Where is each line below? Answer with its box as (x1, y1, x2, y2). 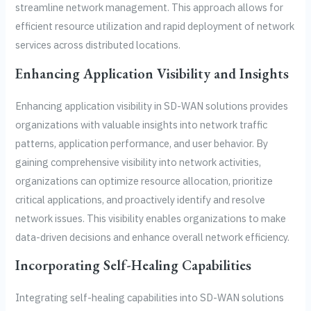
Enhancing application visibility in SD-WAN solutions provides (15, 99, 289, 112)
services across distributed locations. (15, 38, 181, 52)
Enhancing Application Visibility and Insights (15, 64, 289, 83)
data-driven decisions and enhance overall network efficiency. (15, 230, 290, 244)
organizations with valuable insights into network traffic (15, 117, 268, 131)
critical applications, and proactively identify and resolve (15, 192, 266, 206)
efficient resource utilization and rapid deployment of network (15, 19, 295, 33)
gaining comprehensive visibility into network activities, (15, 155, 262, 169)
